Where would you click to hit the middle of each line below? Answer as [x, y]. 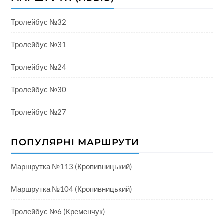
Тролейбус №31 [38, 44]
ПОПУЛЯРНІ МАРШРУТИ [75, 142]
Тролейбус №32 [38, 22]
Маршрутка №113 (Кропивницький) [71, 166]
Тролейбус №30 [38, 89]
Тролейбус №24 [38, 67]
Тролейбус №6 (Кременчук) [58, 211]
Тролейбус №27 [38, 112]
